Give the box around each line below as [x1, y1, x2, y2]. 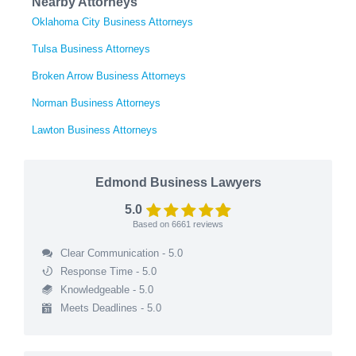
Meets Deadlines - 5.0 [60, 301, 161, 314]
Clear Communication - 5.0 [60, 246, 183, 259]
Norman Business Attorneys [32, 96, 161, 109]
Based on [133, 219, 172, 229]
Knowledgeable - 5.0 [60, 283, 153, 296]
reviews [191, 219, 223, 229]
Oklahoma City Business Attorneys [32, 15, 193, 28]
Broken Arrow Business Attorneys [32, 69, 186, 82]
